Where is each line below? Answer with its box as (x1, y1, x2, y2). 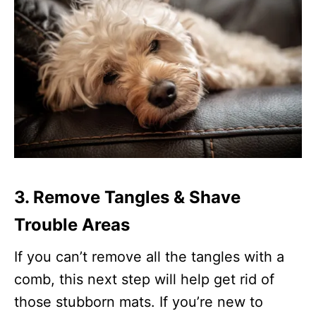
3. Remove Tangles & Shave (14, 186, 241, 207)
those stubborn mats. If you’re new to (14, 293, 263, 310)
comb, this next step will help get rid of (14, 270, 274, 288)
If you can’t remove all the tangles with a (14, 248, 284, 265)
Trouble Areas (14, 214, 130, 235)
